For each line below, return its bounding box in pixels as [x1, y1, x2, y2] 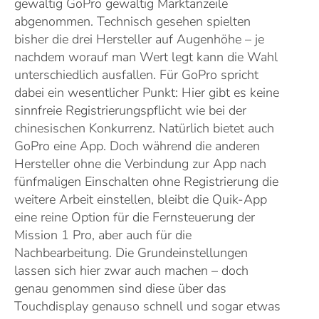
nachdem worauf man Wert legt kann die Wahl [14, 48, 278, 66]
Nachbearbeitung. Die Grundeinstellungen [14, 244, 248, 261]
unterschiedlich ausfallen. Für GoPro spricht [14, 66, 258, 83]
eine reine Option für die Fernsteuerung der [14, 209, 255, 226]
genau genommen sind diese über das [14, 280, 226, 297]
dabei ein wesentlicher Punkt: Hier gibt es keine [14, 84, 279, 101]
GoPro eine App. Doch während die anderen [14, 137, 260, 155]
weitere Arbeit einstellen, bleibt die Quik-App [14, 191, 267, 208]
